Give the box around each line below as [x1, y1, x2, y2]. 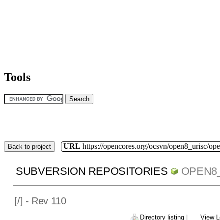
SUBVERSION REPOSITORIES [16, 165, 168, 178]
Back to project [8, 142, 51, 150]
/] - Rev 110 [17, 195, 66, 207]
